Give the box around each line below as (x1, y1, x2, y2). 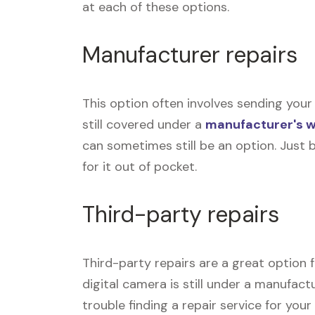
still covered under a (82, 115, 205, 133)
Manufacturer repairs (82, 39, 297, 70)
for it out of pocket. (82, 157, 197, 175)
